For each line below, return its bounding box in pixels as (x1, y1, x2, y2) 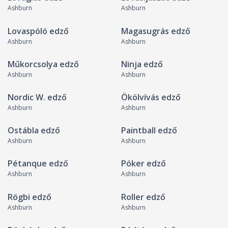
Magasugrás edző (121, 25, 190, 37)
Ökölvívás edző (121, 91, 181, 103)
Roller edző (121, 191, 165, 203)
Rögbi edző (8, 191, 51, 203)
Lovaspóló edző (8, 25, 69, 37)
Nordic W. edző (8, 91, 67, 103)
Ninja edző (121, 58, 163, 70)
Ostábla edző (8, 125, 60, 136)
